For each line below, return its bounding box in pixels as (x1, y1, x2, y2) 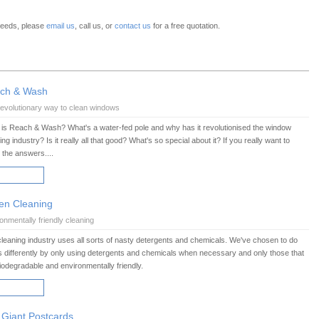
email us (46, 21, 75, 30)
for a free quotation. (151, 21, 220, 30)
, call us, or (75, 21, 115, 30)
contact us (115, 21, 151, 30)
